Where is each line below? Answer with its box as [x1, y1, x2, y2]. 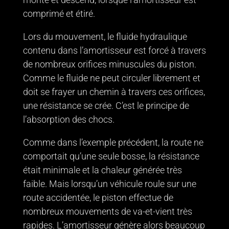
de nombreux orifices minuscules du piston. [22, 58, 196, 70]
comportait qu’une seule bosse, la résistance [22, 150, 199, 162]
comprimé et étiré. [22, 8, 95, 19]
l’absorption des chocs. [22, 113, 114, 125]
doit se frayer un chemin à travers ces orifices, [22, 86, 205, 97]
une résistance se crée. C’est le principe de [22, 100, 189, 111]
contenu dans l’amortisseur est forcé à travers [22, 44, 206, 56]
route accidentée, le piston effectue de [22, 192, 173, 203]
